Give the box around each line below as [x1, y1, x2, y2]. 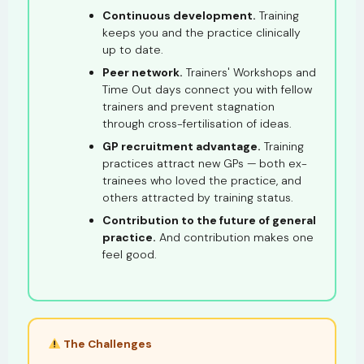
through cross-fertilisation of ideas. [102, 115, 292, 131]
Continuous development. [102, 7, 256, 23]
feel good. [102, 246, 157, 262]
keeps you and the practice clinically [102, 24, 301, 40]
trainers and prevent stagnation [102, 98, 275, 114]
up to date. [102, 41, 163, 57]
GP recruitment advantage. [102, 138, 261, 154]
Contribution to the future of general [102, 212, 316, 227]
